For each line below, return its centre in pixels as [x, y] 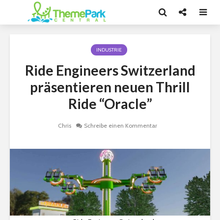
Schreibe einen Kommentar [121, 126]
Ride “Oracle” [110, 104]
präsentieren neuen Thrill [110, 87]
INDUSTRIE [109, 50]
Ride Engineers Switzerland [110, 70]
